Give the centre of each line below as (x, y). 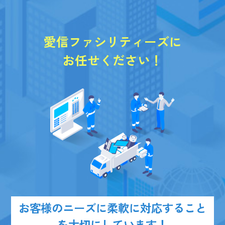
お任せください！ (113, 60)
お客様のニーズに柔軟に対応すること (113, 208)
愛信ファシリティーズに (113, 41)
